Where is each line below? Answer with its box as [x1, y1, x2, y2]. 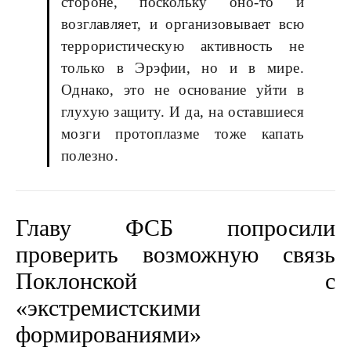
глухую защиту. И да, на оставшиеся [61, 103, 304, 120]
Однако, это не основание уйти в [61, 81, 304, 98]
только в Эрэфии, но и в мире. [61, 60, 304, 76]
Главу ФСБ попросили [16, 215, 335, 241]
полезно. [61, 147, 119, 164]
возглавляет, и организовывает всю [61, 16, 304, 32]
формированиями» [16, 321, 201, 347]
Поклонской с [16, 268, 335, 294]
